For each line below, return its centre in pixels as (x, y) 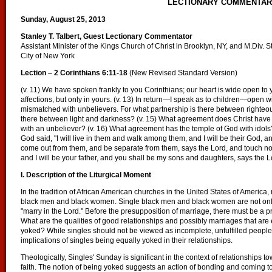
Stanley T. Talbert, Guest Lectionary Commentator (107, 36)
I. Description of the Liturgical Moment (86, 175)
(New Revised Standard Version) (183, 73)
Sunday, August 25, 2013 (63, 19)
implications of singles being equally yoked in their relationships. (127, 240)
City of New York (48, 56)
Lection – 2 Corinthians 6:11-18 (75, 73)
